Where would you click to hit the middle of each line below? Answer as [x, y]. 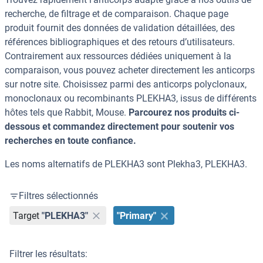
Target [26, 215]
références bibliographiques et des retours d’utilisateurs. [120, 42]
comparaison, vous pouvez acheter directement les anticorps [130, 70]
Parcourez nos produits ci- [184, 113]
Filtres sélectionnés [58, 196]
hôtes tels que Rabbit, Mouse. [67, 113]
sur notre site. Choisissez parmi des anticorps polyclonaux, [126, 85]
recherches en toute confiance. [70, 141]
